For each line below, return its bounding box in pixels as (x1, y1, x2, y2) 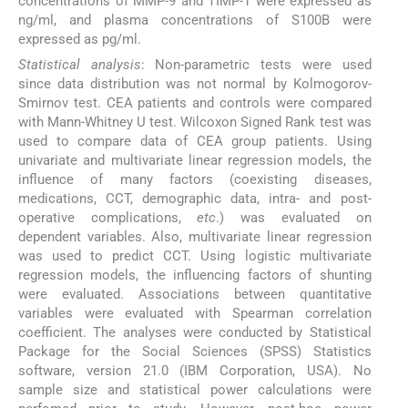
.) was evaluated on (216, 209, 372, 226)
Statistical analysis (18, 56, 141, 73)
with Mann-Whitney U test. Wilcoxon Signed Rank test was (18, 113, 372, 130)
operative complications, (18, 209, 198, 226)
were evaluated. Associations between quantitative (18, 285, 372, 302)
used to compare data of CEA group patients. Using (18, 132, 372, 149)
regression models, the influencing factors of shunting (18, 266, 372, 283)
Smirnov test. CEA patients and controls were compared (18, 94, 372, 111)
